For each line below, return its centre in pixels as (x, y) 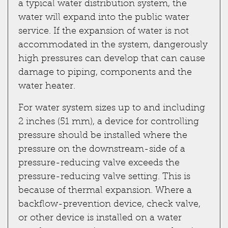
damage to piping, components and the (105, 73)
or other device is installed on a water (100, 218)
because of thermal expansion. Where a (105, 191)
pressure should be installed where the (103, 136)
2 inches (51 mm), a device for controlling (109, 122)
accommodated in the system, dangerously (113, 45)
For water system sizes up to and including (112, 108)
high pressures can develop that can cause (112, 59)
